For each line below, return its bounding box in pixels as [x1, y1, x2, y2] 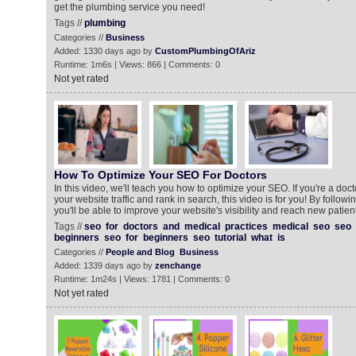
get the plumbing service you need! [53, 2, 205, 13]
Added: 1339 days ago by [53, 261, 155, 270]
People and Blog [105, 247, 175, 257]
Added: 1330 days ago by [53, 46, 155, 56]
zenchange [154, 261, 201, 270]
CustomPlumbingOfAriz [154, 46, 256, 56]
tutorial [214, 232, 246, 243]
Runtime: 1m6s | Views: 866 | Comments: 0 [53, 60, 220, 69]
